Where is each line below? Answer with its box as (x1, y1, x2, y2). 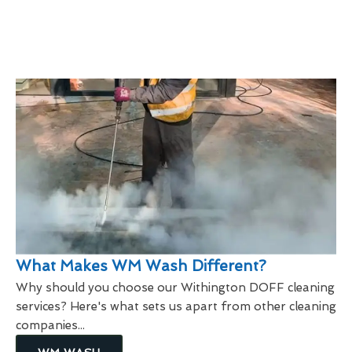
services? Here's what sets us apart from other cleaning (16, 299, 336, 314)
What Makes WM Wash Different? (16, 257, 266, 276)
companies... (16, 318, 85, 333)
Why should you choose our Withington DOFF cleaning (16, 280, 335, 295)
